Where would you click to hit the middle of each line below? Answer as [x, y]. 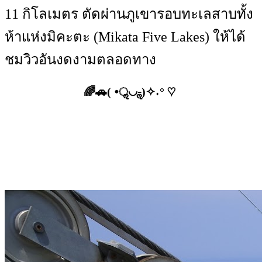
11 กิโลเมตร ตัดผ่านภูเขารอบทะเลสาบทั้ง [129, 14]
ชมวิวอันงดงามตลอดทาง [80, 60]
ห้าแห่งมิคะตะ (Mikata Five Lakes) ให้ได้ [125, 37]
